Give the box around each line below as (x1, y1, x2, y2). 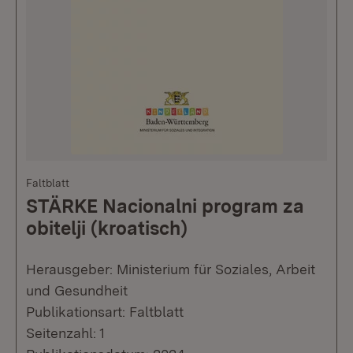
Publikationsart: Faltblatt (26, 303, 184, 321)
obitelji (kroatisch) (26, 217, 188, 240)
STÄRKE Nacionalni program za (26, 195, 304, 218)
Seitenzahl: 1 (26, 325, 105, 342)
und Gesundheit (26, 282, 128, 299)
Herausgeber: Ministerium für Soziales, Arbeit (26, 261, 315, 278)
